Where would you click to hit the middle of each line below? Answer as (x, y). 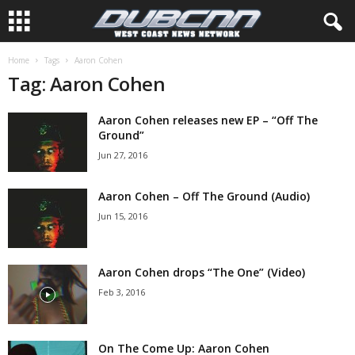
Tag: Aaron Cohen (87, 84)
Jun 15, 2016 (123, 216)
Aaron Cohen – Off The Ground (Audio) (204, 196)
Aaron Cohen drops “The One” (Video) (202, 272)
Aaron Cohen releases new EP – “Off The (208, 120)
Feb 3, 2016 (122, 292)
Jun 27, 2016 (123, 155)
